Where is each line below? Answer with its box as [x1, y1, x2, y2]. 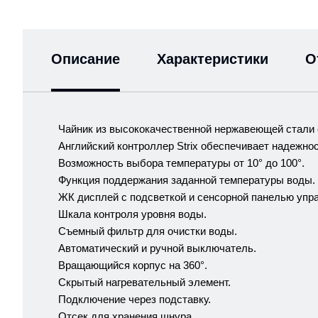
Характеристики [157, 51, 268, 67]
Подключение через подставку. [58, 293, 211, 306]
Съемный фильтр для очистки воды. [58, 225, 237, 238]
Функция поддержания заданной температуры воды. [58, 174, 315, 187]
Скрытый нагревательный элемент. [58, 276, 234, 289]
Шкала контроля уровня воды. [58, 208, 207, 221]
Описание [51, 51, 120, 67]
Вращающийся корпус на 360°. [58, 259, 207, 272]
